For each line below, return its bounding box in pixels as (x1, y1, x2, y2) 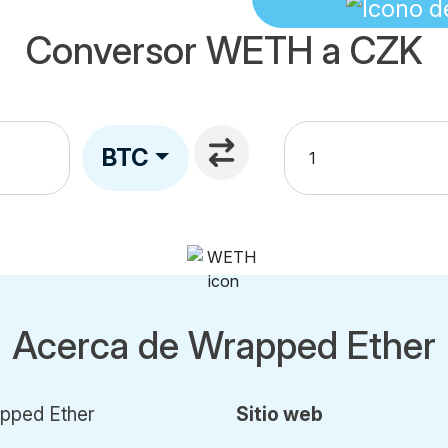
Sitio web (236, 402, 323, 426)
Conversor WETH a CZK (25, 28, 423, 73)
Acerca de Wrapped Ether (12, 323, 436, 368)
